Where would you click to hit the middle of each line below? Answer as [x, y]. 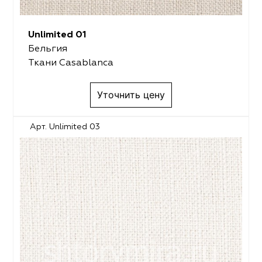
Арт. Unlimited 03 [65, 127]
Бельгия [47, 49]
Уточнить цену [131, 95]
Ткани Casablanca [70, 63]
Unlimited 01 [57, 35]
